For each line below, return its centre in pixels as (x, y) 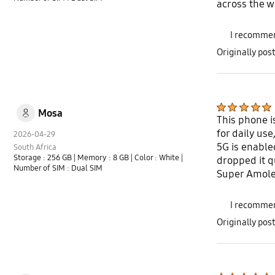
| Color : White (156, 157)
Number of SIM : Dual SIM (58, 168)
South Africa (35, 147)
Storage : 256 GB (44, 157)
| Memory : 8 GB (103, 157)
